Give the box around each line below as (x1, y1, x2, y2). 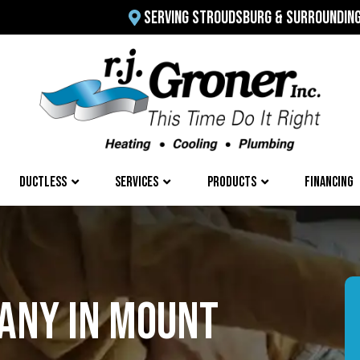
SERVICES (115, 174, 159, 190)
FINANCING (304, 174, 354, 190)
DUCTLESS (18, 174, 67, 190)
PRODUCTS (207, 174, 256, 190)
